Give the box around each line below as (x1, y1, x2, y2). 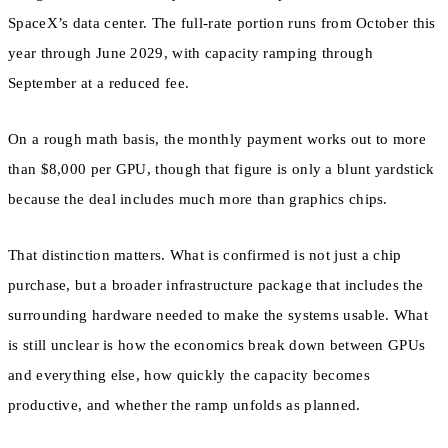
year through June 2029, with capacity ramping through (8, 44, 373, 61)
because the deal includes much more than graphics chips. (8, 190, 388, 207)
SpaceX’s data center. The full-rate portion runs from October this (8, 14, 436, 31)
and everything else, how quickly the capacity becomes (8, 367, 370, 384)
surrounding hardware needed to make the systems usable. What (8, 307, 428, 324)
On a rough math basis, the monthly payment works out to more (8, 130, 426, 147)
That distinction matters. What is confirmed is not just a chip (8, 247, 402, 264)
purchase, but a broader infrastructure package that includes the (8, 277, 424, 294)
